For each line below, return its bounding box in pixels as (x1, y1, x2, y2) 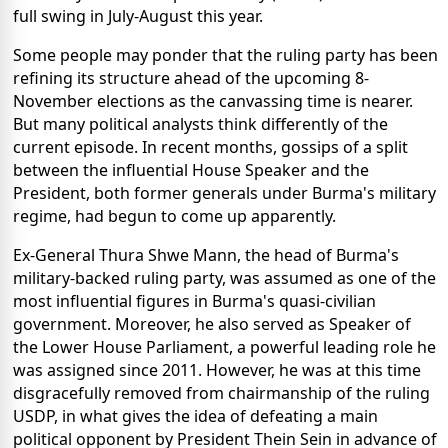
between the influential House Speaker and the (13, 158, 369, 181)
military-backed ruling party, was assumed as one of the (13, 266, 436, 289)
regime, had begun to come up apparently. (13, 204, 336, 227)
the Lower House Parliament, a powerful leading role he (13, 335, 436, 358)
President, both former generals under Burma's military (13, 181, 436, 204)
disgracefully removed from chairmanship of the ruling (13, 381, 430, 404)
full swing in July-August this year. (13, 4, 263, 27)
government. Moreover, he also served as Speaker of (13, 312, 411, 335)
